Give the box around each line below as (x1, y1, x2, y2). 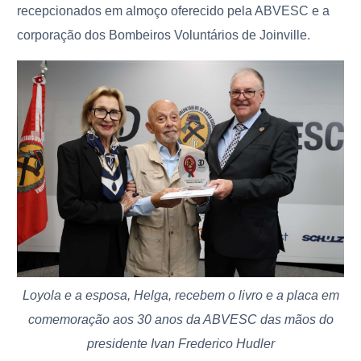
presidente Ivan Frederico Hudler (86, 337, 275, 351)
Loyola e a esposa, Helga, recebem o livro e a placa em (22, 288, 339, 303)
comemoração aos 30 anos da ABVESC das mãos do (27, 313, 334, 327)
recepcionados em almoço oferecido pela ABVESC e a (17, 3, 330, 18)
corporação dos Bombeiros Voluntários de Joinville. (17, 27, 314, 42)
